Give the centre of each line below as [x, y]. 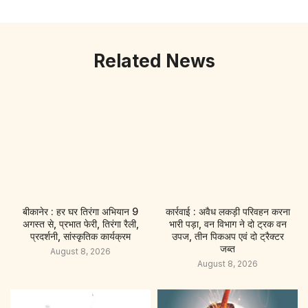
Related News [154, 60]
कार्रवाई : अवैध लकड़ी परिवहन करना [228, 211]
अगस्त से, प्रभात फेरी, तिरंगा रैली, [80, 223]
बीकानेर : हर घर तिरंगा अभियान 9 [80, 211]
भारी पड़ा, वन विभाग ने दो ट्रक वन [228, 223]
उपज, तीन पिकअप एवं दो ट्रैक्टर [228, 236]
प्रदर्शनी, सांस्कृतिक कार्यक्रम [80, 236]
